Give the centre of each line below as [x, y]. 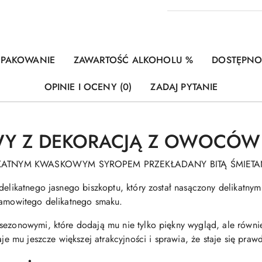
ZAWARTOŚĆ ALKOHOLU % [134, 60]
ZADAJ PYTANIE [184, 87]
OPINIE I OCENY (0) [88, 87]
